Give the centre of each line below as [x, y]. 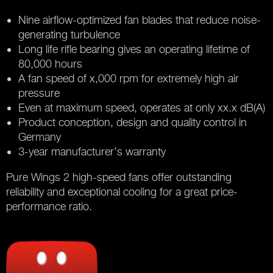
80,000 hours [50, 64]
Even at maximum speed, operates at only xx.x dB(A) [142, 108]
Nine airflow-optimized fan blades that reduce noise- [140, 20]
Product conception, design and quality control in [133, 122]
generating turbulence [69, 34]
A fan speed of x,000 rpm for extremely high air [129, 78]
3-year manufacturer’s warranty [92, 151]
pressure [39, 93]
